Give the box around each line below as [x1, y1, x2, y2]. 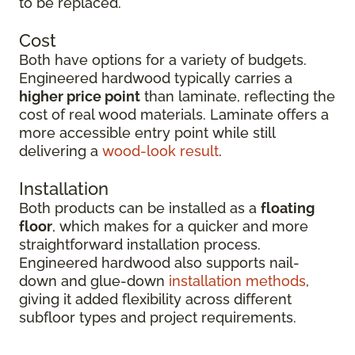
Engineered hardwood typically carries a [19, 70, 292, 86]
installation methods [169, 273, 306, 289]
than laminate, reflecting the [140, 88, 335, 105]
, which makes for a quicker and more [52, 218, 308, 235]
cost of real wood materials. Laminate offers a [19, 106, 329, 123]
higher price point [19, 88, 140, 105]
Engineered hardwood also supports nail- [19, 254, 300, 271]
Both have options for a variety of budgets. [19, 52, 307, 68]
